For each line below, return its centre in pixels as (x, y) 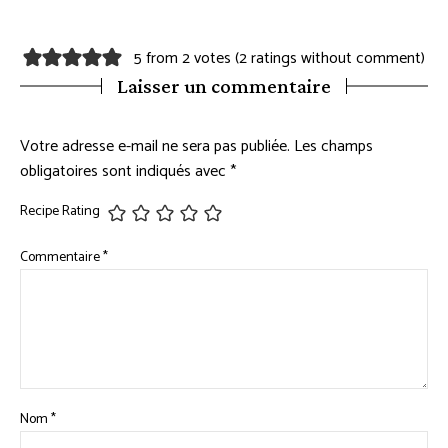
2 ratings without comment (330, 59)
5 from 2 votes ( (187, 59)
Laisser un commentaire (224, 85)
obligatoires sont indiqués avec (125, 171)
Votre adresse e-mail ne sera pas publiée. (155, 146)
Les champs (333, 146)
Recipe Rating (60, 212)
